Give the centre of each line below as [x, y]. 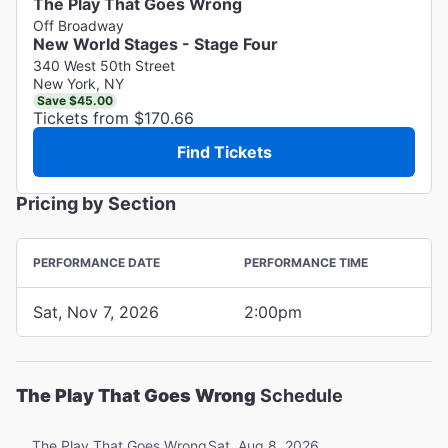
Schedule [299, 395]
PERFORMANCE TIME [306, 262]
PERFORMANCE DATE [96, 262]
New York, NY [78, 83]
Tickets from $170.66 [113, 117]
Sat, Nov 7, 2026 [96, 311]
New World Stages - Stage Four [155, 43]
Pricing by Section [96, 203]
